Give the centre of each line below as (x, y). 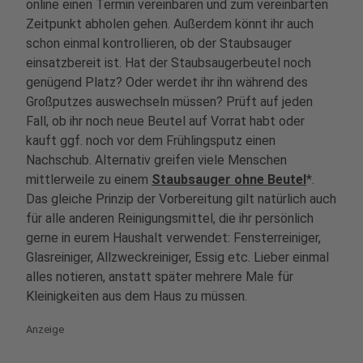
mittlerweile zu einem (89, 179)
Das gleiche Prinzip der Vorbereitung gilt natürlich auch (181, 199)
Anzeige (45, 329)
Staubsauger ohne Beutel (229, 179)
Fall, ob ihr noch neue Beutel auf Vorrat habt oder (165, 121)
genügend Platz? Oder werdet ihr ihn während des (167, 82)
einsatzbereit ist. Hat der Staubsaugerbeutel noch (169, 63)
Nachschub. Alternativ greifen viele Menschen (156, 160)
